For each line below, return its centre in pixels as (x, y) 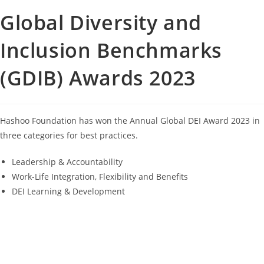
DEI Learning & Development (68, 191)
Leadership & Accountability (67, 161)
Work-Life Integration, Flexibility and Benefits (100, 176)
